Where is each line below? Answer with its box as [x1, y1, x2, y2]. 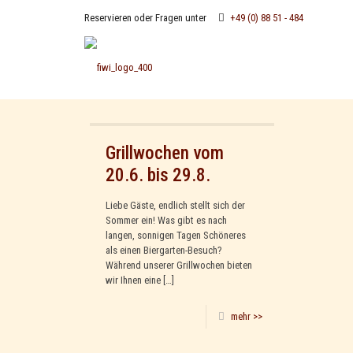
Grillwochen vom [106, 142, 225, 164]
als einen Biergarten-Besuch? [106, 244, 223, 256]
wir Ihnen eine [106, 274, 162, 286]
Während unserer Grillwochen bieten [106, 259, 253, 271]
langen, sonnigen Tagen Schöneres [106, 229, 247, 241]
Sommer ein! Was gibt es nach [106, 214, 228, 226]
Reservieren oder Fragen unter [84, 12, 206, 24]
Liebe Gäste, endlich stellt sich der [106, 199, 246, 211]
